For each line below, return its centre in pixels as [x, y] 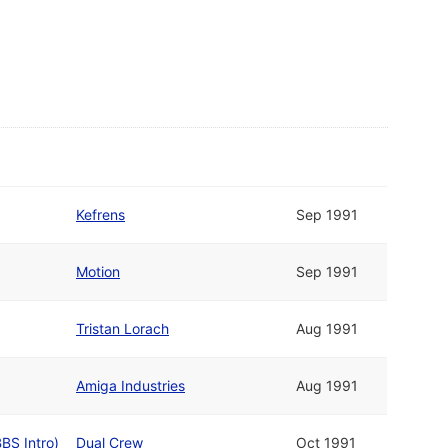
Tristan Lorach [122, 329]
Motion [98, 272]
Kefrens [100, 215]
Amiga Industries [130, 386]
